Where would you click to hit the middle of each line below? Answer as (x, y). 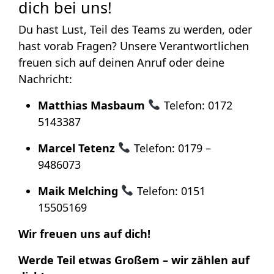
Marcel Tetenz (76, 148)
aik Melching (83, 191)
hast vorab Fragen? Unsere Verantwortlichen (134, 46)
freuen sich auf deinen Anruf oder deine (121, 62)
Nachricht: (45, 79)
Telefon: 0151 (169, 191)
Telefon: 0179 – (171, 148)
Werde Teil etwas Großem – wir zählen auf (134, 260)
